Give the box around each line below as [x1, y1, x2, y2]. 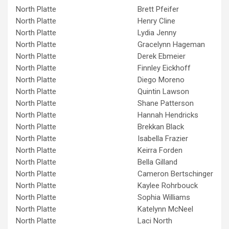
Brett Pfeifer [138, 4, 179, 14]
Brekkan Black [138, 122, 184, 131]
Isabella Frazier [138, 133, 188, 143]
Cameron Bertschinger [138, 169, 213, 178]
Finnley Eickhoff [138, 63, 191, 73]
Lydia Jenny [138, 28, 176, 37]
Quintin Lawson [138, 86, 189, 96]
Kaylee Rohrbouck [138, 180, 198, 190]
